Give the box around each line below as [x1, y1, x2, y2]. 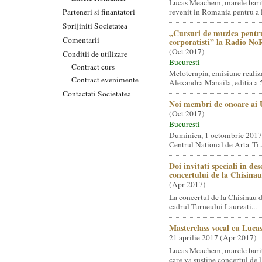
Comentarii [63, 34, 99, 45]
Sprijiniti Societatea [63, 20, 127, 31]
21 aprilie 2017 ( [168, 232, 223, 243]
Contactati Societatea [63, 88, 131, 99]
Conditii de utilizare [63, 48, 127, 59]
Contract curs [71, 61, 115, 72]
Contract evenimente [71, 74, 139, 85]
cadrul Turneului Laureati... [168, 201, 257, 212]
